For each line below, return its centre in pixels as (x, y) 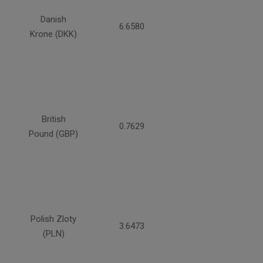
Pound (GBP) (53, 134)
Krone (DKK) (53, 34)
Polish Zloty (53, 219)
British (53, 119)
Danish (53, 19)
